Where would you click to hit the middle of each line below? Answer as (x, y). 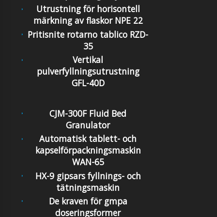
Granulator (88, 125)
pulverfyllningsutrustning (88, 71)
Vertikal (88, 60)
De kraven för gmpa (88, 201)
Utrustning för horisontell (88, 9)
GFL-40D (88, 83)
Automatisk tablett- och (88, 139)
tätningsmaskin (88, 187)
